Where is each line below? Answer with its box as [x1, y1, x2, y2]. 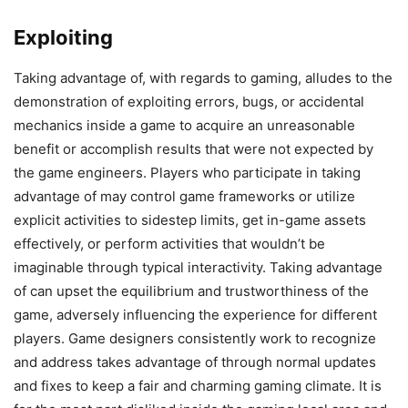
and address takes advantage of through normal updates [14, 352, 376, 371]
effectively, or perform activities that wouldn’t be [14, 234, 325, 252]
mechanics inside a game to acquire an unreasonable [14, 116, 355, 134]
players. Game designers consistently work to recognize [14, 329, 376, 347]
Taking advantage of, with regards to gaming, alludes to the [14, 68, 393, 87]
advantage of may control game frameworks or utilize [14, 187, 355, 205]
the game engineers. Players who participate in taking [14, 163, 361, 181]
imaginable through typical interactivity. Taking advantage [14, 258, 382, 276]
